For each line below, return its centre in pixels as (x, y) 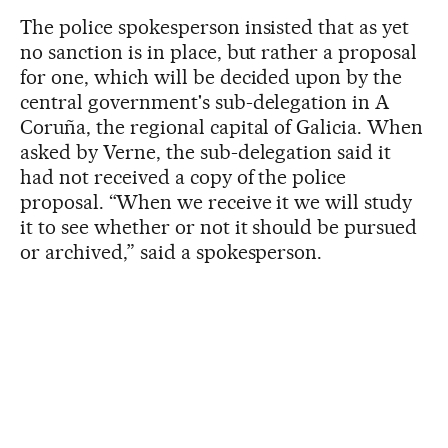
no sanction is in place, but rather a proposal (219, 52)
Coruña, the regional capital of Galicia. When (222, 127)
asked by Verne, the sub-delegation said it (206, 152)
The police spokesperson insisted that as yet (215, 27)
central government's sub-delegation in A (205, 102)
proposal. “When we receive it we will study (216, 202)
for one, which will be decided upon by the (211, 77)
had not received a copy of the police (183, 177)
